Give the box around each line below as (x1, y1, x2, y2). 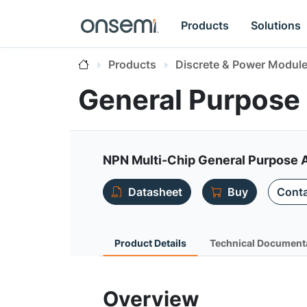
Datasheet (128, 185, 182, 199)
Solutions (251, 18, 302, 32)
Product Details (114, 237, 186, 249)
